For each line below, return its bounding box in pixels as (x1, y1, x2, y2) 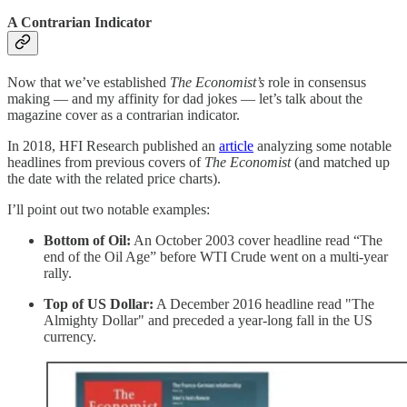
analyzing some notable (253, 138, 392, 154)
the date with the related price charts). (7, 171, 221, 187)
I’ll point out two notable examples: (7, 202, 210, 218)
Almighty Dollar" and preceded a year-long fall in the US (44, 313, 372, 329)
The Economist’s (170, 74, 268, 91)
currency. (44, 329, 96, 345)
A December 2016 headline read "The (154, 296, 374, 313)
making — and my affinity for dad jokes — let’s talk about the (7, 91, 362, 107)
